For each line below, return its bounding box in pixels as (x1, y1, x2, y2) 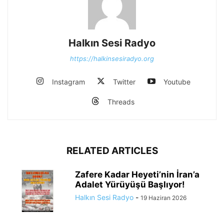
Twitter (112, 77, 135, 86)
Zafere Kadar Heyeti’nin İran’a (75, 169, 199, 179)
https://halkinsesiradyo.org (70, 54, 154, 62)
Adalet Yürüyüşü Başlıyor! (75, 179, 185, 189)
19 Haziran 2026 (140, 194, 186, 201)
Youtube (163, 77, 190, 86)
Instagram (51, 77, 85, 86)
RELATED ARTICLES (66, 145, 158, 156)
